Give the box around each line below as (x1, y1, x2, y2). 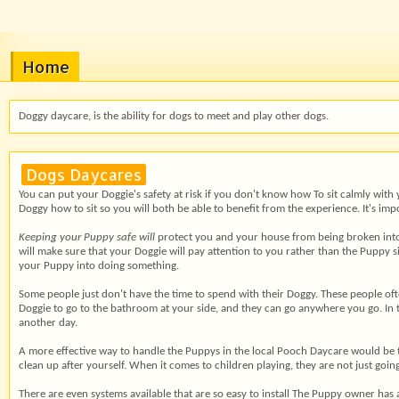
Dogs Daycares (26, 165, 142, 184)
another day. (19, 317, 77, 329)
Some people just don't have (19, 289, 151, 300)
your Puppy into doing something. (19, 260, 179, 272)
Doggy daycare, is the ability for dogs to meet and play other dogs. (19, 110, 329, 122)
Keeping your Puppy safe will (19, 232, 155, 243)
